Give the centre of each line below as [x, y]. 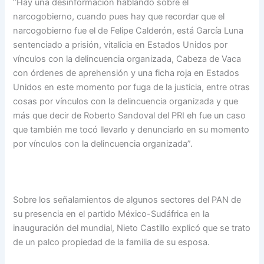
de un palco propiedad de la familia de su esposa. [112, 242]
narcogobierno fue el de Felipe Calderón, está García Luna [128, 31]
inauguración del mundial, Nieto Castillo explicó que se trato [132, 228]
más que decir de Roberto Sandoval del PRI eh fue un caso [130, 116]
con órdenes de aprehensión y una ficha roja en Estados [126, 73]
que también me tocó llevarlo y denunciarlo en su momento [131, 130]
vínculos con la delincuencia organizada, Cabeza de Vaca [127, 59]
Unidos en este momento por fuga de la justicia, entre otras [132, 88]
